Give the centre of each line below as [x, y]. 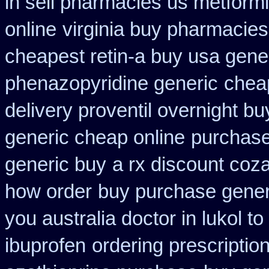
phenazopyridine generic [111, 83]
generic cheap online [95, 138]
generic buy [56, 165]
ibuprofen [45, 246]
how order [48, 192]
